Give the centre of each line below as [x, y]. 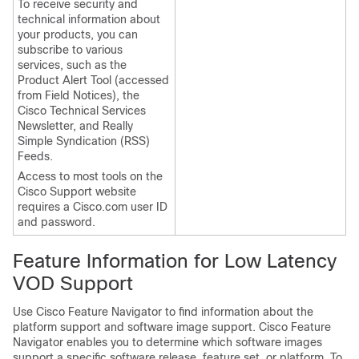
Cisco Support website [77, 192]
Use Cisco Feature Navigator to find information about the [163, 312]
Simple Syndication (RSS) [84, 141]
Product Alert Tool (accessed [93, 81]
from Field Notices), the [79, 96]
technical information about [89, 20]
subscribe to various [70, 50]
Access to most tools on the [90, 177]
